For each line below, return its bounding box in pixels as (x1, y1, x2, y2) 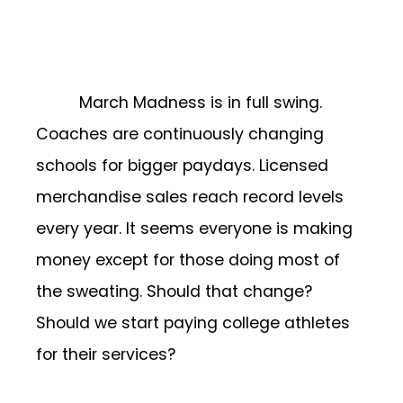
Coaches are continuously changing (36, 122, 324, 145)
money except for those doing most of (36, 248, 340, 271)
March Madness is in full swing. (79, 91, 322, 113)
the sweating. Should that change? (36, 280, 317, 302)
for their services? (36, 343, 175, 365)
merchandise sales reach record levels (36, 185, 344, 208)
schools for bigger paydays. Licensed (36, 154, 328, 176)
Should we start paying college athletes (36, 311, 350, 334)
